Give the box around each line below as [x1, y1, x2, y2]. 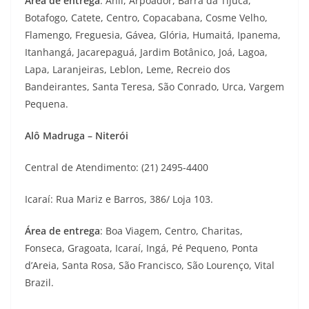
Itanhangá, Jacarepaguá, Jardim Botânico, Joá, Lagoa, [25, 46, 268, 59]
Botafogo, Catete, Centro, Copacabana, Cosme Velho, [25, 11, 268, 24]
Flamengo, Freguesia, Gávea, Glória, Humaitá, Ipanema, [25, 28, 281, 41]
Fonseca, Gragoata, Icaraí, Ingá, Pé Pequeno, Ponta [25, 241, 258, 255]
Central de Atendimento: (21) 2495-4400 [25, 161, 208, 174]
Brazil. [25, 276, 54, 289]
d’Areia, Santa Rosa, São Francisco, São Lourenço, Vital [25, 259, 275, 272]
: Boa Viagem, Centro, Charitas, [100, 224, 243, 237]
